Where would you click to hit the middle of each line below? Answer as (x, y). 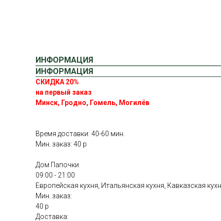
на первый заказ (64, 92)
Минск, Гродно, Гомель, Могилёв (92, 103)
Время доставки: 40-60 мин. (80, 134)
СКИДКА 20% (57, 82)
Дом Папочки (57, 165)
